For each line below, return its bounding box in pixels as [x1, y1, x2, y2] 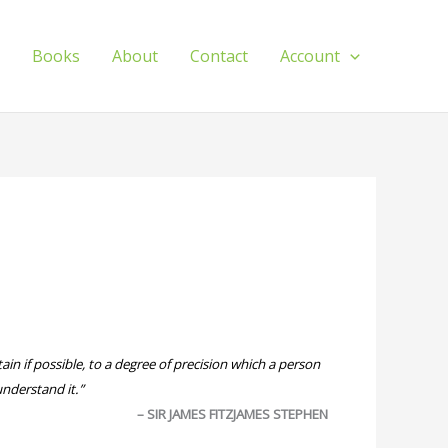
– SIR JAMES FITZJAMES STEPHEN [137, 405, 328, 423]
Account [280, 44, 341, 67]
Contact [190, 44, 249, 67]
